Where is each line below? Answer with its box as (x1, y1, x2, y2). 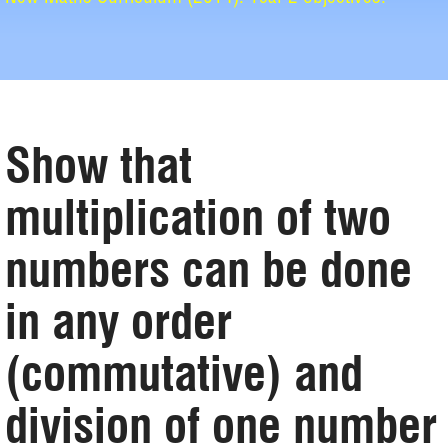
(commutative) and (5, 345, 363, 402)
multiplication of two (5, 189, 391, 246)
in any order (5, 293, 232, 350)
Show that (5, 137, 192, 194)
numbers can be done (5, 241, 412, 298)
